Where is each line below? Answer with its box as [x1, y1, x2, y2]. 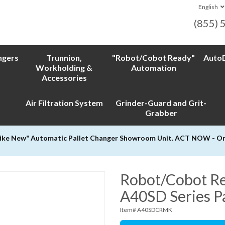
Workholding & [36, 63, 92, 72]
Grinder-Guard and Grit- [116, 98, 206, 107]
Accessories [41, 73, 87, 82]
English [198, 3, 218, 11]
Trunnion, [46, 53, 82, 62]
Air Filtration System [25, 98, 103, 107]
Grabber [145, 108, 177, 118]
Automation [131, 63, 176, 72]
